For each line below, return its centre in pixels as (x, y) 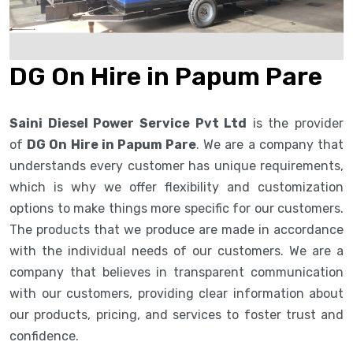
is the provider (295, 123)
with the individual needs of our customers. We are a (176, 251)
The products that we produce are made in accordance (176, 229)
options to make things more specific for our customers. (176, 208)
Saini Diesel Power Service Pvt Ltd (128, 123)
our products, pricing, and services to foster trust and (176, 314)
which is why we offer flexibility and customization (176, 187)
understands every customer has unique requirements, (176, 165)
